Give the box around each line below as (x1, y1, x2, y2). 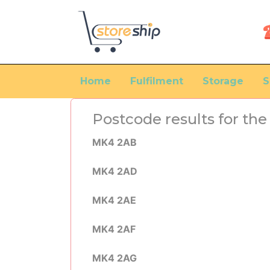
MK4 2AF (92, 223, 136, 235)
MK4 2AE (92, 194, 136, 206)
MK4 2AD (92, 165, 137, 177)
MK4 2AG (92, 252, 137, 264)
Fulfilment (130, 75, 183, 87)
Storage (202, 75, 243, 87)
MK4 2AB (92, 136, 137, 148)
